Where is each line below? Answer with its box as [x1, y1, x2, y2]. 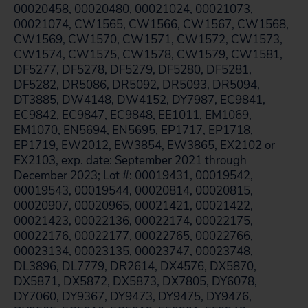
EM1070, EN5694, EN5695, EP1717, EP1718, [14, 122, 253, 138]
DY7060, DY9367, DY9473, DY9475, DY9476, [14, 289, 252, 305]
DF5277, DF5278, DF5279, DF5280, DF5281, [14, 62, 252, 78]
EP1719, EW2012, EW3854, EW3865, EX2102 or [14, 137, 275, 153]
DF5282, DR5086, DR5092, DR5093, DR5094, [14, 77, 260, 93]
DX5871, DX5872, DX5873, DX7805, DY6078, [14, 274, 257, 289]
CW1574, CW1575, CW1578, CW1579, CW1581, [14, 47, 283, 63]
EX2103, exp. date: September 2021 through [14, 153, 247, 168]
